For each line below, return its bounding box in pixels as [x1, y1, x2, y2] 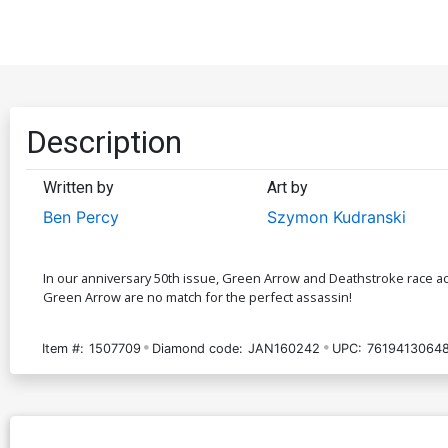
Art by [266, 177, 308, 197]
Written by [43, 177, 114, 197]
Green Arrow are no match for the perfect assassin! [43, 287, 352, 306]
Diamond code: [152, 340, 244, 356]
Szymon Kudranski [266, 206, 406, 227]
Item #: [42, 340, 84, 356]
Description [26, 122, 182, 161]
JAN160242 [248, 340, 321, 356]
